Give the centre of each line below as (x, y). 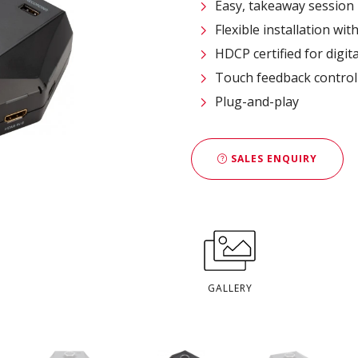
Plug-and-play (257, 102)
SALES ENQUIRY (272, 158)
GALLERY (230, 288)
